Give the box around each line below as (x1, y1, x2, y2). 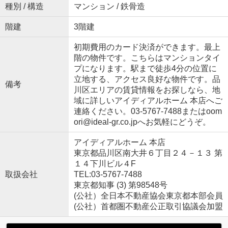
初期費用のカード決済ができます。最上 (73, 42, 220, 51)
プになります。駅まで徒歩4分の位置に (73, 64, 217, 73)
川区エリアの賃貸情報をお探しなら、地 (73, 85, 220, 94)
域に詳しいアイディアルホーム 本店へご (73, 96, 222, 105)
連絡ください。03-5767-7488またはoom (73, 106, 222, 116)
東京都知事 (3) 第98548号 (73, 180, 167, 189)
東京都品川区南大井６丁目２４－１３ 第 (73, 148, 222, 157)
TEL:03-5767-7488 (73, 169, 142, 179)
